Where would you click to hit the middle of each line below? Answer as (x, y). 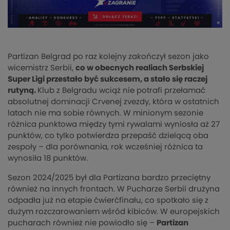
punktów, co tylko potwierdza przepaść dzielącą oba (108, 136)
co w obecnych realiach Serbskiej (140, 68)
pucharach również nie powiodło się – (82, 223)
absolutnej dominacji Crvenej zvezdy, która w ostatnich (113, 102)
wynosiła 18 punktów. (48, 158)
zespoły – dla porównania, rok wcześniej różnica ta (105, 147)
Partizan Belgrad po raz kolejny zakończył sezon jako (108, 56)
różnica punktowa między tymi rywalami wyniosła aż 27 (114, 124)
